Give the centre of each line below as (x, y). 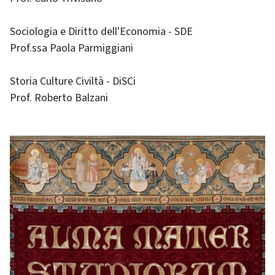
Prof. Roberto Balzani (59, 98)
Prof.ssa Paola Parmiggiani (72, 48)
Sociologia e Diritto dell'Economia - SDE (101, 32)
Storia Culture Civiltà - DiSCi (73, 81)
